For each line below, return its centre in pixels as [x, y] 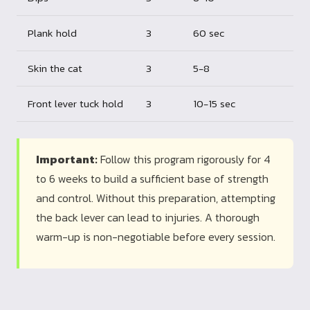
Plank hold [52, 33]
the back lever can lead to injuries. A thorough [148, 218]
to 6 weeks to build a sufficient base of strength [152, 179]
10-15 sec [214, 104]
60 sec [209, 33]
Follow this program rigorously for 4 [184, 159]
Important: [67, 159]
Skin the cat [55, 69]
